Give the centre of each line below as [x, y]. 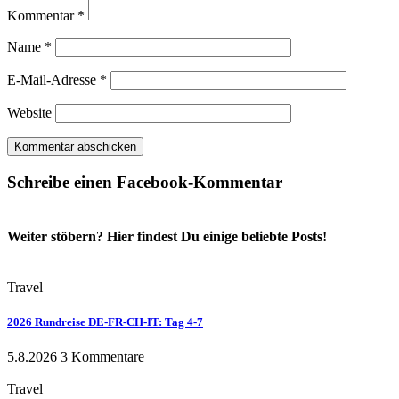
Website [29, 113]
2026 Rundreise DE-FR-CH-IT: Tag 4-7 [105, 322]
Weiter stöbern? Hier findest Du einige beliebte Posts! [167, 236]
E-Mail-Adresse [53, 80]
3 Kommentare [102, 357]
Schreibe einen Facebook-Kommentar [145, 182]
